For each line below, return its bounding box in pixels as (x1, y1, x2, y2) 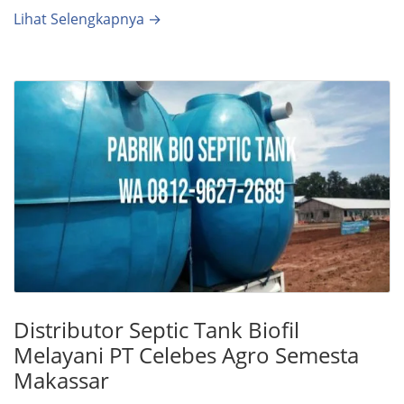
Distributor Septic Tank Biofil (14, 314, 299, 344)
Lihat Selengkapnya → (14, 9, 161, 30)
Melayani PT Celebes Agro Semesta (14, 339, 359, 370)
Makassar (14, 364, 109, 395)
